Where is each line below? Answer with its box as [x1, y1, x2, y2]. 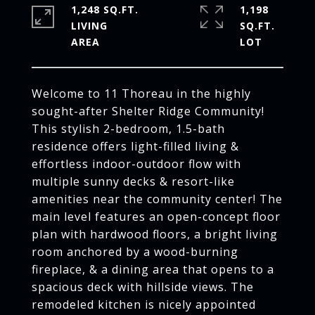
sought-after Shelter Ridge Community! [32, 103, 264, 119]
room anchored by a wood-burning [32, 244, 238, 259]
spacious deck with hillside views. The [32, 279, 254, 295]
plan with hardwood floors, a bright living [32, 226, 278, 242]
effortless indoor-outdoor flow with [32, 156, 241, 172]
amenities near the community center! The [32, 191, 283, 207]
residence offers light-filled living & [32, 139, 239, 154]
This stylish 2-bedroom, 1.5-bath [32, 121, 225, 136]
